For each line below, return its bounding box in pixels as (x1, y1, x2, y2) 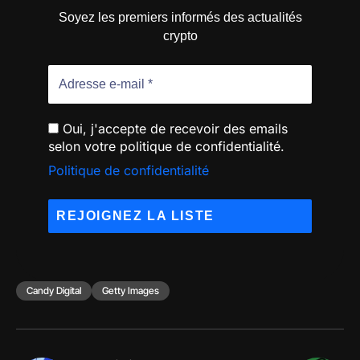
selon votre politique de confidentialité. (48, 138, 284, 155)
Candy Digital (27, 284, 81, 297)
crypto (162, 29, 198, 43)
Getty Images (102, 284, 159, 297)
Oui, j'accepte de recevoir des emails (59, 121, 288, 137)
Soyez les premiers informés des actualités (58, 10, 302, 25)
